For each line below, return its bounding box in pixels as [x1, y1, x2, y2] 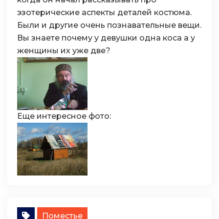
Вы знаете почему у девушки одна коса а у [17, 33, 195, 43]
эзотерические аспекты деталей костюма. [17, 8, 192, 17]
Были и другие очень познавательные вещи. [17, 21, 201, 30]
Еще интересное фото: [17, 111, 111, 121]
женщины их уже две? [17, 46, 110, 55]
